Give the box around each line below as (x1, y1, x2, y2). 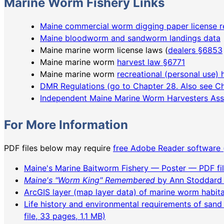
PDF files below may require (4, 143, 113, 153)
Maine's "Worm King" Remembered (24, 175, 155, 185)
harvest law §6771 (117, 57, 185, 67)
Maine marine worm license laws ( (40, 45, 168, 55)
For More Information (4, 117, 128, 132)
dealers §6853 (168, 45, 222, 55)
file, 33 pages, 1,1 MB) (24, 211, 105, 221)
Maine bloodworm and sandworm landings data (40, 33, 220, 43)
